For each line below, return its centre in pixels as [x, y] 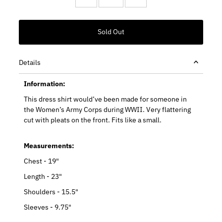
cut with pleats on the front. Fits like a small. [93, 120]
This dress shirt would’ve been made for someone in [106, 99]
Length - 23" [43, 176]
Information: [45, 83]
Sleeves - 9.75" [48, 207]
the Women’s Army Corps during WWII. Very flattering [108, 109]
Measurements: [49, 145]
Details [30, 62]
